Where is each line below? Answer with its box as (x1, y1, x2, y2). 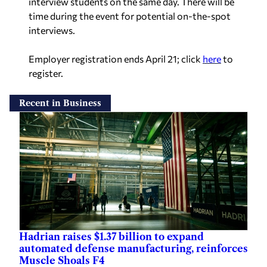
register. (29, 67, 63, 79)
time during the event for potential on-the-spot (29, 10, 231, 21)
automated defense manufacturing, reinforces (19, 242, 248, 254)
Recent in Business (19, 97, 101, 108)
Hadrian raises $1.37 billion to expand (19, 230, 204, 243)
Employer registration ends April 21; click (29, 52, 203, 64)
